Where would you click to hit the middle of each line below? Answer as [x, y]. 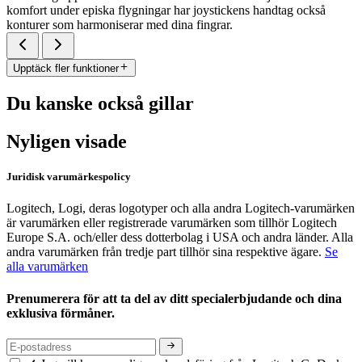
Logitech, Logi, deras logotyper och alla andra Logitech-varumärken [181, 208]
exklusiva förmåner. [62, 313]
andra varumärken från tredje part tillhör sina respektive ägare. [166, 252]
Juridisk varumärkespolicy [69, 177]
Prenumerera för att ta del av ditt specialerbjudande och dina [174, 298]
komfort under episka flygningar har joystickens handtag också [166, 10]
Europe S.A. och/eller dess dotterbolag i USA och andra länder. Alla [180, 238]
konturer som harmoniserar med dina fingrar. [120, 24]
